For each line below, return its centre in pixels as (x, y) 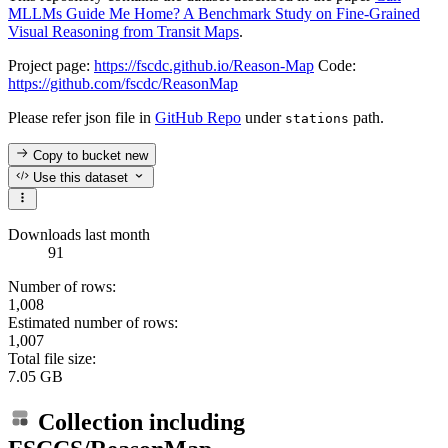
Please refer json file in (81, 118)
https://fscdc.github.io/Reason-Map (204, 66)
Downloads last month (79, 235)
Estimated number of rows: (93, 323)
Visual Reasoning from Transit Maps (123, 32)
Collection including (138, 422)
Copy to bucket (77, 155)
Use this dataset (79, 177)
